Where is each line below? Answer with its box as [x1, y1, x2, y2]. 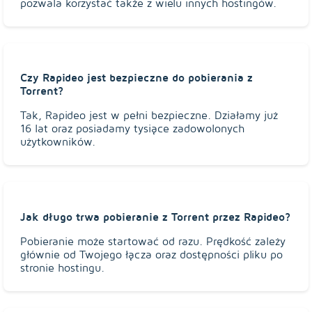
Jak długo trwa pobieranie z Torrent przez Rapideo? [20, 209, 290, 224]
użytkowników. [20, 135, 95, 149]
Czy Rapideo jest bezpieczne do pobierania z [20, 70, 253, 84]
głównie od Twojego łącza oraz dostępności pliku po [20, 248, 283, 262]
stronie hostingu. [20, 261, 104, 275]
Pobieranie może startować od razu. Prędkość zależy [20, 235, 286, 249]
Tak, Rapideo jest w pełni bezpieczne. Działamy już [20, 109, 278, 123]
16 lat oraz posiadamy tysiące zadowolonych [20, 122, 244, 136]
